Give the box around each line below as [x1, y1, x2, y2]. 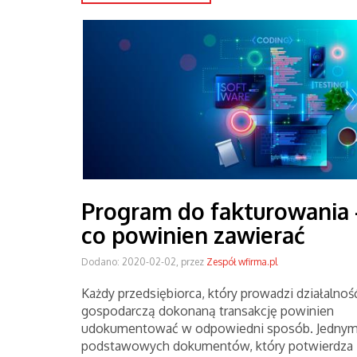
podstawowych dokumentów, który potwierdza [81, 338, 353, 354]
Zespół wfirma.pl [206, 256, 277, 268]
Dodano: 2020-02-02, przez [81, 256, 206, 268]
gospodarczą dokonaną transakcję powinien [81, 303, 334, 319]
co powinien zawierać [81, 221, 305, 249]
